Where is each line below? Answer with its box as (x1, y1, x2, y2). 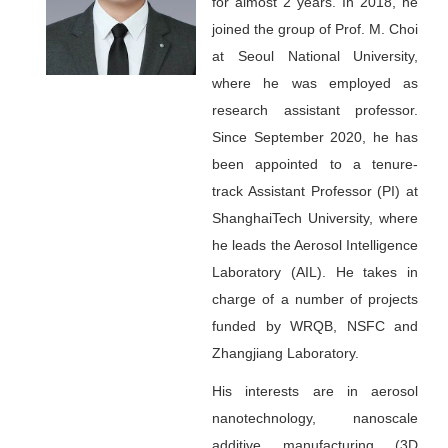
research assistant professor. (212, 102, 419, 118)
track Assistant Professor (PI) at (212, 183, 419, 199)
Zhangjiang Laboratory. (212, 345, 368, 361)
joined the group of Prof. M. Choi (212, 21, 419, 37)
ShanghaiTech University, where (212, 210, 419, 226)
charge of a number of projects (212, 291, 419, 307)
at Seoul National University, (212, 48, 419, 64)
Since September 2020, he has (212, 129, 419, 145)
